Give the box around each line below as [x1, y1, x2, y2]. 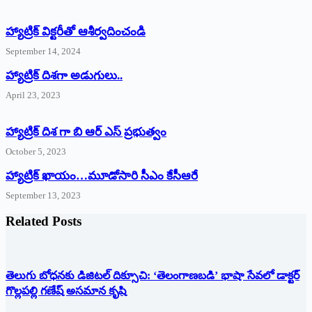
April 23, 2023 [6, 89, 61, 100]
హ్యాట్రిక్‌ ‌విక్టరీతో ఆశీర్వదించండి [6, 24, 146, 38]
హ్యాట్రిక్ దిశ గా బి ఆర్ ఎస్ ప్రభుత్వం [6, 125, 166, 139]
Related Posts [6, 214, 81, 229]
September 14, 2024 [6, 45, 81, 56]
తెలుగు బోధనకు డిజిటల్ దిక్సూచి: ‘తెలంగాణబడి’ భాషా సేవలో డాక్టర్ [6, 270, 299, 282]
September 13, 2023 [6, 189, 81, 201]
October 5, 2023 [6, 146, 66, 157]
